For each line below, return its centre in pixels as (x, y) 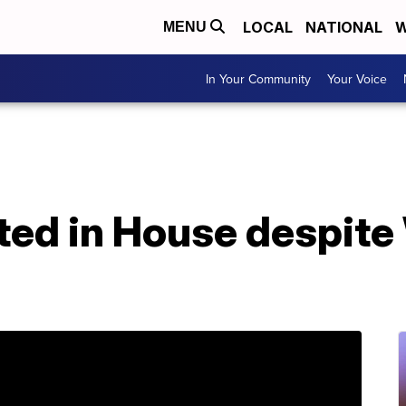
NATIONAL (344, 27)
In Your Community (258, 78)
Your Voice (357, 78)
